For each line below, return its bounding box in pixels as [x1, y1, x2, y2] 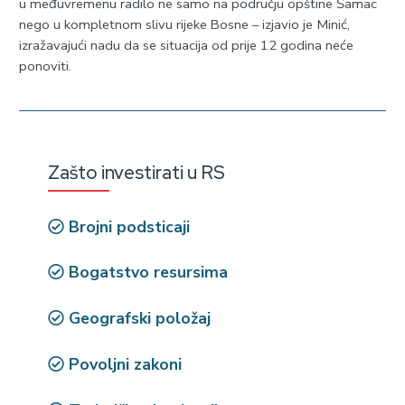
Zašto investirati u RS [48, 160, 226, 185]
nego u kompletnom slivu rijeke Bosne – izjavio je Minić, [18, 14, 350, 33]
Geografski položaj [64, 307, 212, 330]
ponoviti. [18, 56, 71, 75]
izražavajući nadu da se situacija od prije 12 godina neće [18, 35, 353, 54]
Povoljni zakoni [64, 353, 183, 376]
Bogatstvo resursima [64, 261, 229, 284]
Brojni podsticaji [64, 215, 191, 238]
